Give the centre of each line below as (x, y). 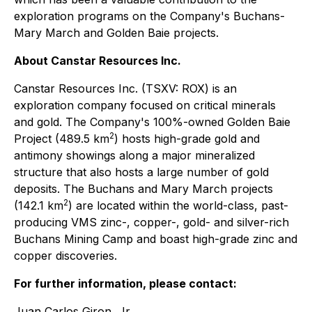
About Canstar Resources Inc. (97, 61)
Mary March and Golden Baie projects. (116, 33)
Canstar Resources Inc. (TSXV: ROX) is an (125, 88)
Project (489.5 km (62, 139)
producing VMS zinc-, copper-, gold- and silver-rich (151, 222)
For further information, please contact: (125, 283)
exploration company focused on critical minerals (145, 105)
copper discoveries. (65, 256)
